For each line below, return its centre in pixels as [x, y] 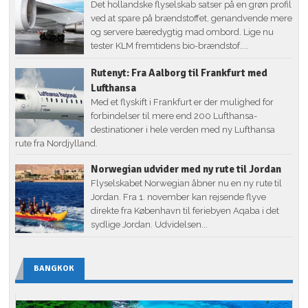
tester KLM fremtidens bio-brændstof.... [170, 45]
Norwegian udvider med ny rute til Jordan [186, 169]
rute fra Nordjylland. [57, 143]
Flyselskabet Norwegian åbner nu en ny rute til [187, 183]
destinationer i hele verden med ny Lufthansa [183, 129]
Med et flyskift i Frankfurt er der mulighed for [183, 102]
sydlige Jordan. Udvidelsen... [150, 224]
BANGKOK [54, 268]
